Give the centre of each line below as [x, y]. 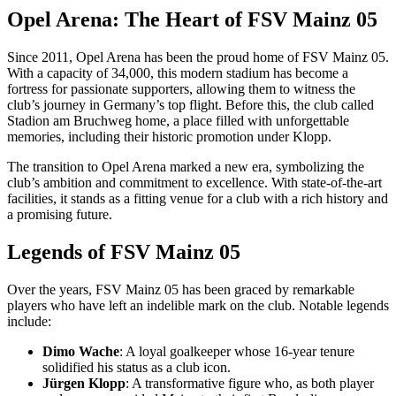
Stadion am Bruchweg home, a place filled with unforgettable [178, 120]
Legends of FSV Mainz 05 [124, 251]
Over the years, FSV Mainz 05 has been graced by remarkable [181, 289]
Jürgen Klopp [84, 383]
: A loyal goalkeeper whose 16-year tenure [237, 351]
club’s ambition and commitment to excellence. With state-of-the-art [194, 182]
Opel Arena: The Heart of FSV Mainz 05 [192, 19]
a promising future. [60, 214]
